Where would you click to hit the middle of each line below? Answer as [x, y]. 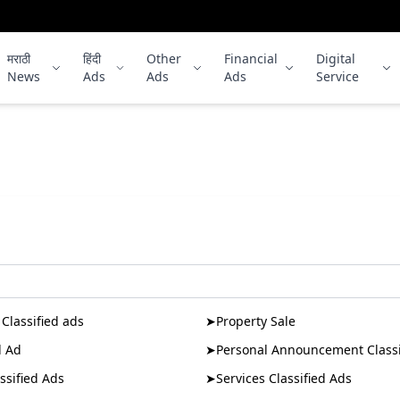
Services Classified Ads [284, 378]
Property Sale [256, 321]
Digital [335, 58]
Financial [250, 58]
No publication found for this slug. [200, 150]
